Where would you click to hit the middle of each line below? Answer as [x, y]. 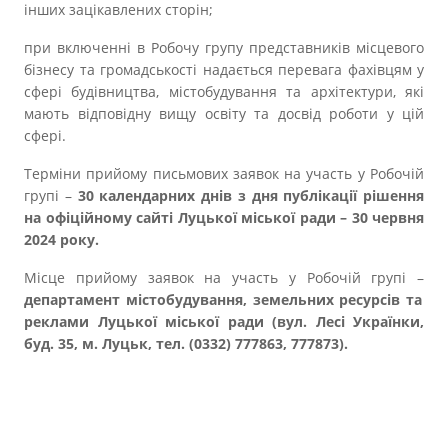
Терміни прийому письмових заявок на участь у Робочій [224, 173]
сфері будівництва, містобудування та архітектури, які [224, 91]
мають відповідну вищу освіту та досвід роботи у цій [224, 113]
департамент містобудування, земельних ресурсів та [223, 299]
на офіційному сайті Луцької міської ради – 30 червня [224, 217]
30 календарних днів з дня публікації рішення [250, 195]
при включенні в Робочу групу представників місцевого [224, 47]
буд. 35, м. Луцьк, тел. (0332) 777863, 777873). [186, 343]
